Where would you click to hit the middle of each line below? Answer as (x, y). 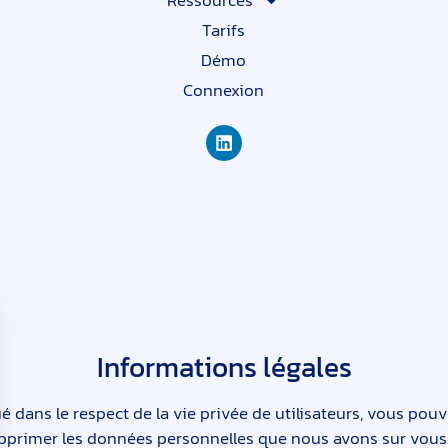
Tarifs (224, 30)
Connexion (224, 90)
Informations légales (224, 366)
